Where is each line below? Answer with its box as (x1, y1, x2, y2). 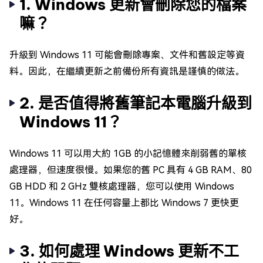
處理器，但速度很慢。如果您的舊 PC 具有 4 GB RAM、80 (9, 164, 252, 176)
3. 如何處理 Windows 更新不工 (19, 241, 239, 261)
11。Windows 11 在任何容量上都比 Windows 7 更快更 (9, 197, 239, 208)
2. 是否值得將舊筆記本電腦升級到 (19, 93, 252, 113)
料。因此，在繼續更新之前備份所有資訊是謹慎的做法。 (9, 65, 244, 77)
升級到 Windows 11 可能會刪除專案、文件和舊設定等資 (9, 49, 245, 60)
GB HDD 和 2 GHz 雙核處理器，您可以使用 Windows (9, 180, 234, 192)
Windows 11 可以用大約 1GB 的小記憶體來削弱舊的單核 (9, 147, 247, 159)
